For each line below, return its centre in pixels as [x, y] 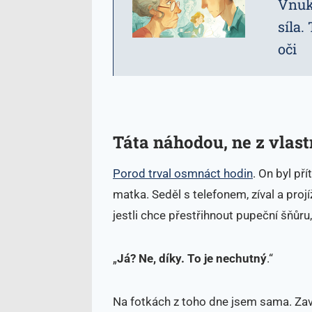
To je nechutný [227, 258]
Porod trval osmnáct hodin [183, 173]
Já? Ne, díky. [152, 258]
